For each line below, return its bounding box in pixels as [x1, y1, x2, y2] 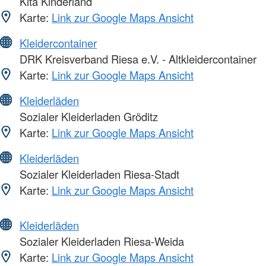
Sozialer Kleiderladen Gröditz [17, 108, 158, 124]
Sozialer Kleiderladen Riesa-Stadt [17, 166, 179, 182]
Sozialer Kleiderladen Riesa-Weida [17, 233, 184, 249]
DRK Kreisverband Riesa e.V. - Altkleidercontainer [17, 50, 256, 66]
